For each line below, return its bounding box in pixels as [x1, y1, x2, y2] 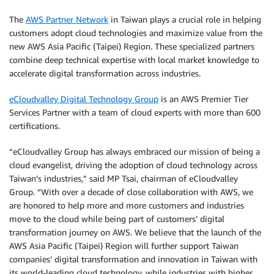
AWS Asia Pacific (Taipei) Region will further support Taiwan [9, 240, 239, 251]
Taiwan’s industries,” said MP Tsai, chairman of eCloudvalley [9, 173, 238, 183]
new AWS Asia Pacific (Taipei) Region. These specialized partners [9, 41, 254, 51]
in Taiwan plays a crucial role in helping [108, 14, 261, 24]
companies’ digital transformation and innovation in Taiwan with [9, 254, 257, 264]
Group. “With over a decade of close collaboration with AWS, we [9, 187, 253, 197]
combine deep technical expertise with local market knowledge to [9, 54, 259, 65]
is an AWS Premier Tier [158, 94, 248, 104]
